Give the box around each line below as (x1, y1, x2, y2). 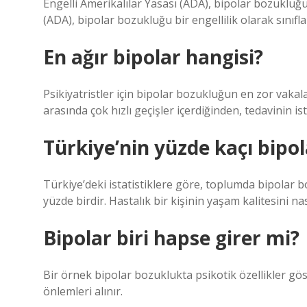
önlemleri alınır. (43, 284, 123, 299)
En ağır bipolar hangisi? (43, 44, 263, 70)
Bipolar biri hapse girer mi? (43, 225, 299, 251)
